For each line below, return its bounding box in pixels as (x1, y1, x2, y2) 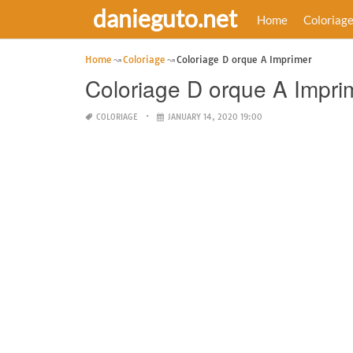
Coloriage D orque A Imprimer (176, 54, 312, 65)
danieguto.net (92, 4, 237, 32)
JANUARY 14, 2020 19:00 (167, 112, 262, 122)
